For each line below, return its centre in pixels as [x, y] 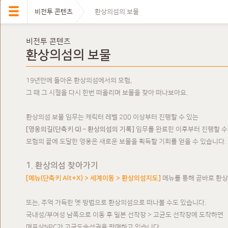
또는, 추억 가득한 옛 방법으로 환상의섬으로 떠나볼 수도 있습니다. [116, 203]
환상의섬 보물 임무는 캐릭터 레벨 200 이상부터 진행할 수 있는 [113, 117]
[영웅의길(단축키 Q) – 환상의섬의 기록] [80, 129]
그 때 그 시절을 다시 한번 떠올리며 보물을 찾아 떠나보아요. [107, 93]
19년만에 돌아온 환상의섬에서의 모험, [79, 80]
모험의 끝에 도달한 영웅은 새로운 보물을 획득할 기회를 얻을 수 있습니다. [126, 141]
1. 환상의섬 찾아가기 [63, 165]
